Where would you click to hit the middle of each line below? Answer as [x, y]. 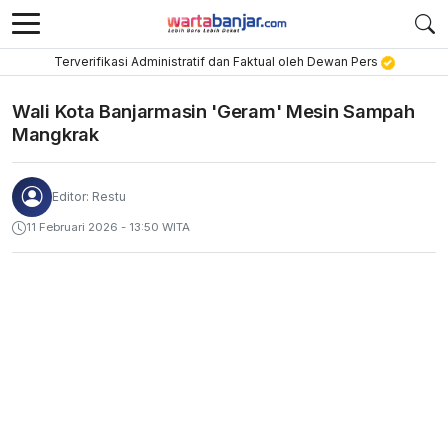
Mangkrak [55, 134]
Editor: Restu [89, 196]
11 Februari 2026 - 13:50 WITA [108, 227]
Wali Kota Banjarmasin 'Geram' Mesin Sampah [213, 111]
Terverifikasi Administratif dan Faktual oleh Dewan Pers [217, 61]
